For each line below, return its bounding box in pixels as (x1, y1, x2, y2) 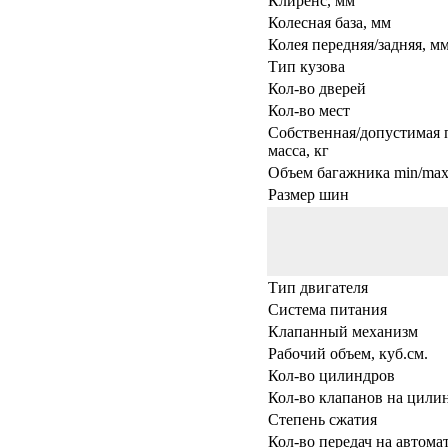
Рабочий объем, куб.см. (268, 344, 428, 362)
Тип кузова (268, 57, 345, 75)
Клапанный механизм (268, 322, 418, 340)
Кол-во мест (268, 101, 350, 119)
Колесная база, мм (268, 13, 391, 31)
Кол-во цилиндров (268, 366, 395, 384)
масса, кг (268, 141, 329, 159)
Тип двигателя (268, 278, 368, 296)
